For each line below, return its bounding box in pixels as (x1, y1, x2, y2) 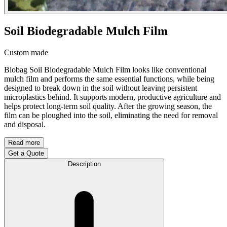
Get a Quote (8, 149, 44, 157)
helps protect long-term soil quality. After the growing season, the (4, 101, 212, 110)
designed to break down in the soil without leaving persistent (4, 83, 197, 92)
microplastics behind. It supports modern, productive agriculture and (4, 92, 221, 101)
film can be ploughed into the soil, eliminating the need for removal (4, 110, 218, 120)
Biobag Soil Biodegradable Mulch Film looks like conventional (4, 65, 206, 74)
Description (67, 160, 101, 168)
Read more (8, 138, 40, 146)
